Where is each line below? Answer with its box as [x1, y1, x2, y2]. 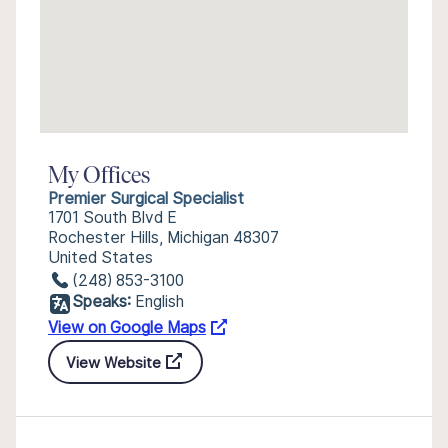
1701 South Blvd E [48, 208, 177, 227]
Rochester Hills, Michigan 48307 [48, 228, 279, 247]
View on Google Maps [48, 318, 206, 337]
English [135, 292, 184, 311]
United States [48, 248, 153, 267]
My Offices [48, 165, 150, 189]
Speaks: [72, 292, 131, 311]
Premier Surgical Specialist [48, 189, 244, 208]
